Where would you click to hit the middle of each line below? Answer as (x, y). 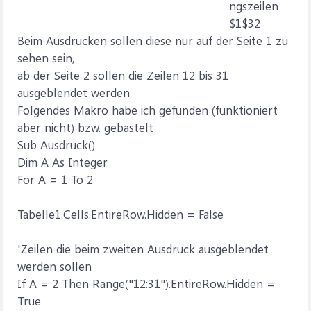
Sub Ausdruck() (56, 144)
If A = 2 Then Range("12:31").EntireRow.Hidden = (146, 283)
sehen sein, (46, 58)
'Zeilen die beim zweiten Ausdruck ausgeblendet (143, 249)
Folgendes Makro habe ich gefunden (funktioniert (148, 110)
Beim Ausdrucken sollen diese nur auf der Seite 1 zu (153, 40)
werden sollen (54, 266)
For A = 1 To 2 (55, 179)
